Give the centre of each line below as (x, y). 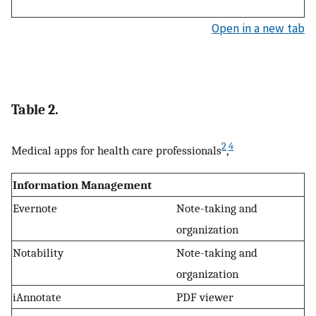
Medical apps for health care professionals (116, 150)
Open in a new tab (258, 28)
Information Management (82, 185)
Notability (38, 253)
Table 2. (35, 110)
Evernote (35, 208)
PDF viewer (205, 297)
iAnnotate (37, 297)
